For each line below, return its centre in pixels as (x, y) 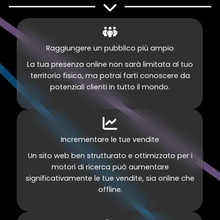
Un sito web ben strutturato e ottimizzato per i (110, 155)
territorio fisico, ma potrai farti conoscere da (110, 76)
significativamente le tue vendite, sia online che (110, 178)
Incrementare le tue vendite (110, 139)
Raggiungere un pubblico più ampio (110, 48)
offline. (110, 189)
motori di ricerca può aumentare (110, 167)
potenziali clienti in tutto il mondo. (110, 87)
